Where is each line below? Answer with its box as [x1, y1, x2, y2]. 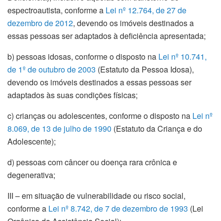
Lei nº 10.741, [158, 50, 207, 62]
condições [75, 89, 111, 101]
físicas [113, 89, 136, 101]
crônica [145, 156, 171, 168]
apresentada [160, 30, 204, 41]
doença [101, 156, 127, 168]
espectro [7, 4, 37, 16]
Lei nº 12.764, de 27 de [106, 4, 186, 16]
